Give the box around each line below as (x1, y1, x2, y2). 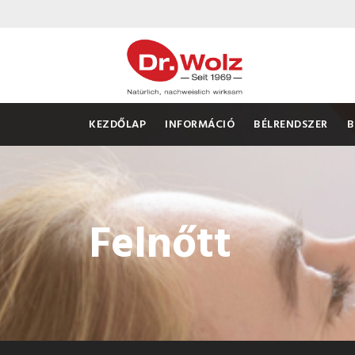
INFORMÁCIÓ (165, 116, 235, 135)
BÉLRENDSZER (254, 116, 328, 135)
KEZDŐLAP (89, 116, 146, 135)
